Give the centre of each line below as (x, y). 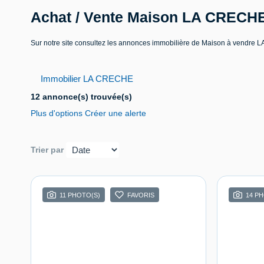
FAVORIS (141, 195)
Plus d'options (58, 113)
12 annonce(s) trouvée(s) (81, 96)
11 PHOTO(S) (80, 195)
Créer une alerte (115, 113)
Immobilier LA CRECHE (87, 78)
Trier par (47, 150)
